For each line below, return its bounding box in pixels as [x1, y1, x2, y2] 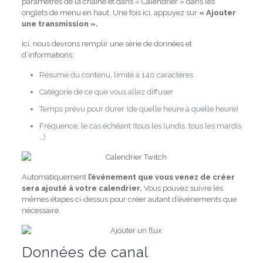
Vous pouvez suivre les [141, 184, 223, 193]
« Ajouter [198, 8, 236, 17]
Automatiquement [21, 173, 88, 181]
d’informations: [21, 50, 74, 59]
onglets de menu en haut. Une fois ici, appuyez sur [21, 8, 199, 17]
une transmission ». [21, 19, 98, 28]
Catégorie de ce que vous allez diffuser [39, 87, 173, 96]
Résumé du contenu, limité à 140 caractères [39, 70, 193, 79]
